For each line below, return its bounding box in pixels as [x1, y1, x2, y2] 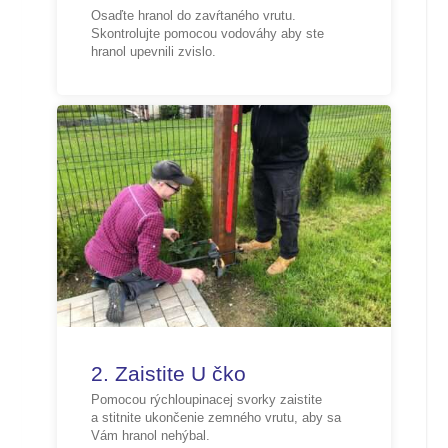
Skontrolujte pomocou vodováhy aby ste [90, 26, 324, 42]
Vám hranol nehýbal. [90, 427, 210, 443]
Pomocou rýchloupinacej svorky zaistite [90, 391, 322, 407]
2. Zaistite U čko [90, 361, 246, 385]
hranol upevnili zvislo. [90, 44, 216, 60]
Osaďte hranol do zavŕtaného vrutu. [90, 8, 296, 24]
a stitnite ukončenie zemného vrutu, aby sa [90, 409, 341, 425]
